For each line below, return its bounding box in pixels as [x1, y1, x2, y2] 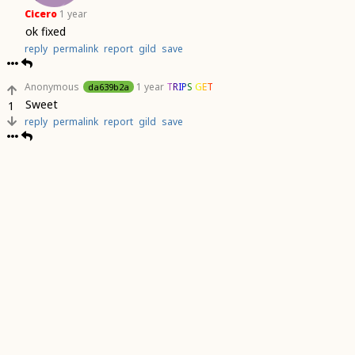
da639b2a [88, 81, 129, 93]
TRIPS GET [166, 80, 213, 94]
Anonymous [25, 80, 79, 94]
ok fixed [25, 24, 66, 39]
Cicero [25, 7, 57, 21]
